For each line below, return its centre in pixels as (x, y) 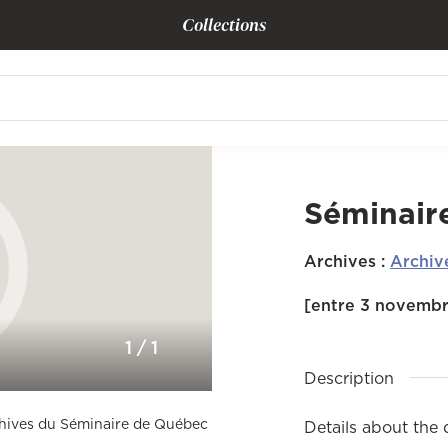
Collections (224, 24)
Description (349, 377)
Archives (340, 261)
